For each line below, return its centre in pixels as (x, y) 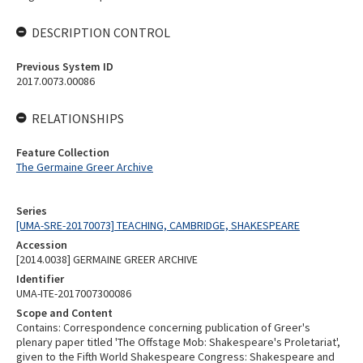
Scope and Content (64, 313)
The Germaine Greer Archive (85, 167)
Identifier (40, 279)
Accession (42, 245)
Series (32, 211)
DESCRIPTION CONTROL (101, 32)
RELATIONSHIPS (78, 118)
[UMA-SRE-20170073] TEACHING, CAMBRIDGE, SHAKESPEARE (158, 225)
